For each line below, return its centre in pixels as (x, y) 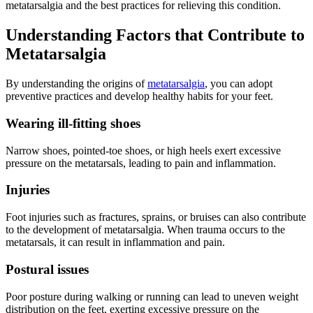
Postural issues (47, 269)
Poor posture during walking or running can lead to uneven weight (152, 296)
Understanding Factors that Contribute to (155, 35)
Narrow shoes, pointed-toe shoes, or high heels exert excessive (143, 150)
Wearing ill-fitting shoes (73, 123)
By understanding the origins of (77, 84)
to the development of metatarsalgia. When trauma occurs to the (145, 230)
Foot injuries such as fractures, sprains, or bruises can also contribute (156, 217)
